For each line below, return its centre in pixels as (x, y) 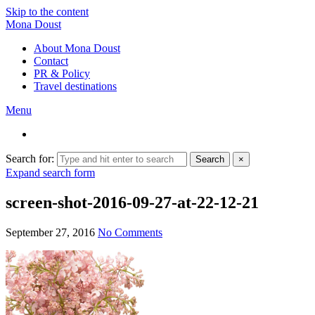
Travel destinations (75, 86)
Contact (51, 61)
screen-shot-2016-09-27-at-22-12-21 (132, 202)
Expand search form (50, 173)
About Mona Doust (77, 48)
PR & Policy (62, 73)
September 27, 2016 (50, 232)
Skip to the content (47, 12)
